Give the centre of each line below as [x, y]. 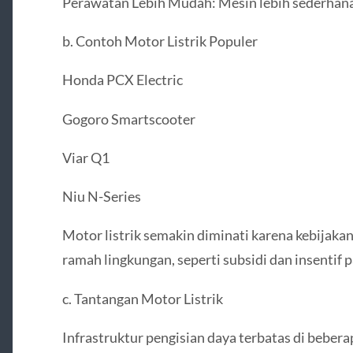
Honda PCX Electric [122, 80]
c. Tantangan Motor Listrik [142, 298]
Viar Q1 [85, 157]
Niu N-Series [101, 197]
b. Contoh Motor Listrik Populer [160, 41]
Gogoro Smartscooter [128, 119]
